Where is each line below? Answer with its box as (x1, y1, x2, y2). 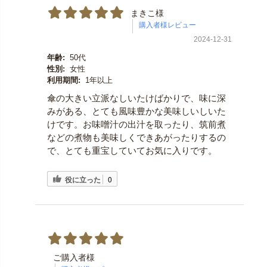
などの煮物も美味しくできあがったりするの (46, 132, 226, 142)
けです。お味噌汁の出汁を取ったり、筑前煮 (46, 119, 226, 129)
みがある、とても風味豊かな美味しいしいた (46, 105, 226, 116)
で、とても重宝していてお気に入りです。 (46, 145, 217, 156)
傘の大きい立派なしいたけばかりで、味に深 (46, 92, 226, 103)
